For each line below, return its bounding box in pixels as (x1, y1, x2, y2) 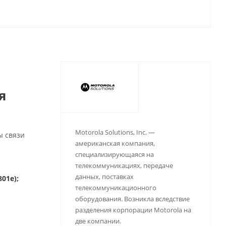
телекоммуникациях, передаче (75, 161, 173, 170)
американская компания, (75, 139, 155, 148)
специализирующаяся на (75, 150, 154, 159)
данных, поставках (75, 172, 134, 181)
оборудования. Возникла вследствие (75, 194, 190, 203)
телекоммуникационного (75, 183, 156, 192)
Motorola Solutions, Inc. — (75, 128, 155, 137)
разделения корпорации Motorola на (75, 205, 191, 214)
